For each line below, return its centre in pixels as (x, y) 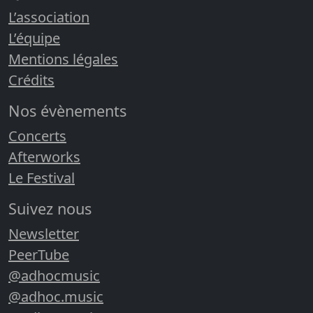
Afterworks (44, 156)
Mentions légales (63, 59)
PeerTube (39, 254)
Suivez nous (50, 208)
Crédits (31, 80)
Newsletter (44, 233)
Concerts (37, 136)
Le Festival (42, 177)
